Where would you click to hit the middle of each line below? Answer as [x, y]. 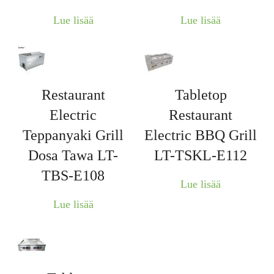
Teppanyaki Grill [73, 135]
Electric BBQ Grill [201, 135]
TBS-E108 [73, 175]
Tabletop [201, 94]
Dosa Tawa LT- [73, 155]
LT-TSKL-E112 [201, 155]
